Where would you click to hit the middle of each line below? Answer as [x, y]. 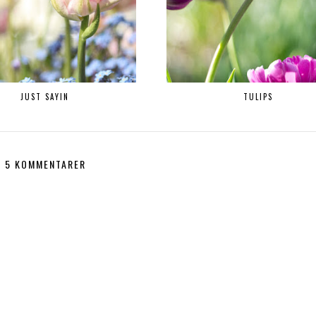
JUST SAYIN [45, 97]
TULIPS [258, 97]
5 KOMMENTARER [45, 164]
